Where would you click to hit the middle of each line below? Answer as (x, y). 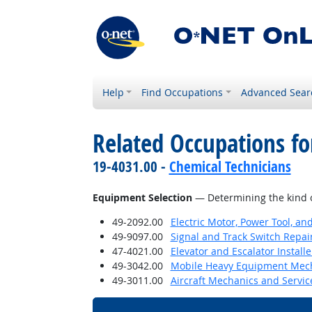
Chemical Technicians (230, 166)
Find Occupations (182, 92)
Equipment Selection (142, 197)
